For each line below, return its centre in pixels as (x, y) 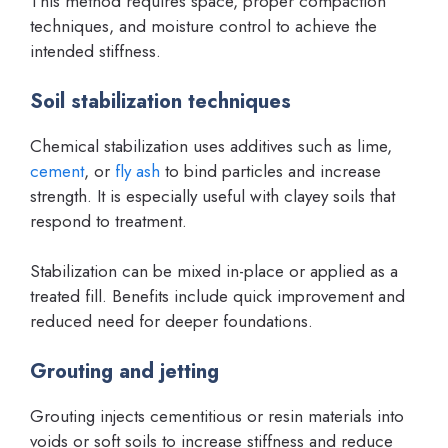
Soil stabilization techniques (160, 101)
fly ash (137, 170)
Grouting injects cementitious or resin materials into (217, 415)
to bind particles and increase (270, 170)
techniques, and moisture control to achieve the (203, 26)
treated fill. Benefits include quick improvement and (217, 296)
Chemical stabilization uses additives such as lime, (211, 145)
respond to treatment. (108, 220)
